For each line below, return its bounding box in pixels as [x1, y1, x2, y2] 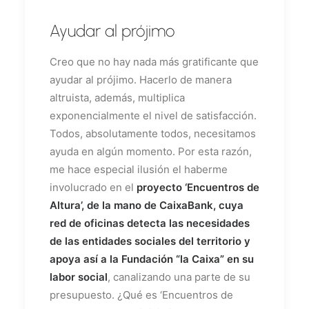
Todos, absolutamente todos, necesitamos [50, 126, 256, 140]
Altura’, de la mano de [50, 198, 159, 212]
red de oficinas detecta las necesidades [50, 216, 250, 230]
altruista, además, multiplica [50, 90, 185, 104]
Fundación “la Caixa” [121, 252, 224, 266]
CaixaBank [159, 198, 213, 212]
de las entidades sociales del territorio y [50, 234, 250, 248]
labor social [50, 270, 108, 283]
